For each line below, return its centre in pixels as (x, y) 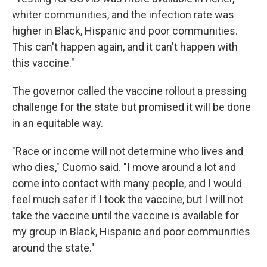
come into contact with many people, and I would (127, 183)
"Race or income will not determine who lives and (128, 151)
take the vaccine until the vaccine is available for (125, 215)
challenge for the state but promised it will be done (131, 107)
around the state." (53, 248)
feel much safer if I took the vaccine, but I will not (128, 199)
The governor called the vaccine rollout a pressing (129, 91)
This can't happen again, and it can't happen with (125, 47)
